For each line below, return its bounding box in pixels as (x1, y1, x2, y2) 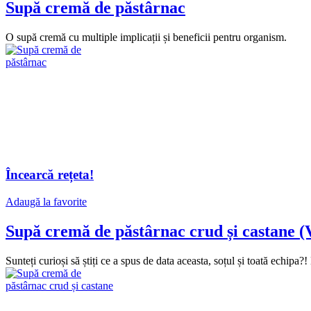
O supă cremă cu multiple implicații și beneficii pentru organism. (6, 31, 287, 43)
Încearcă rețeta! (6, 167, 94, 183)
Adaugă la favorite (6, 196, 87, 208)
